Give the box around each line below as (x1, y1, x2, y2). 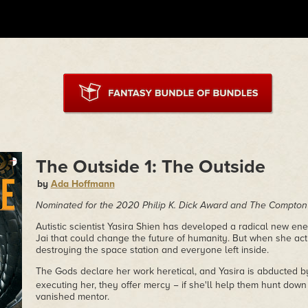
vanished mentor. (35, 291, 109, 302)
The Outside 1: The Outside (35, 155, 265, 178)
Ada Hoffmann (50, 178, 115, 190)
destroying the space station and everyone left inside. (35, 244, 269, 256)
